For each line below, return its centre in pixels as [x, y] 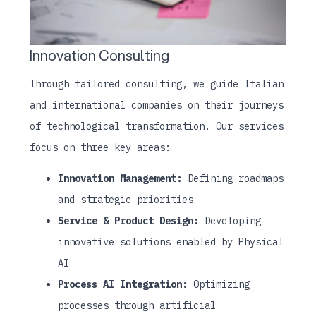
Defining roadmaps [233, 178]
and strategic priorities [126, 199]
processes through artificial [137, 305]
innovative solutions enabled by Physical [171, 242]
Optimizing [219, 284]
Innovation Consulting [100, 55]
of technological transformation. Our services [157, 126]
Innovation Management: [120, 178]
